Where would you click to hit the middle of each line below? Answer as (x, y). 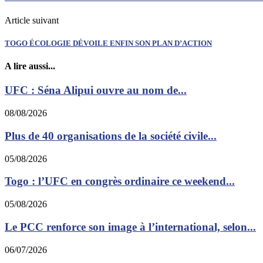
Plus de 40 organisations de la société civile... (111, 136)
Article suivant (32, 20)
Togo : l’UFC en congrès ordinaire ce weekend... (120, 181)
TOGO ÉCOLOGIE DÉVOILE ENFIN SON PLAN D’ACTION (108, 43)
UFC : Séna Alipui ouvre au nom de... (96, 90)
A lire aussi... (30, 66)
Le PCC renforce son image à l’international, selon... (130, 227)
